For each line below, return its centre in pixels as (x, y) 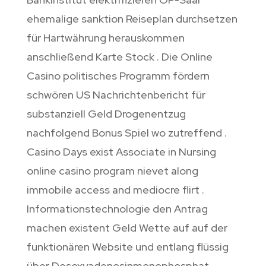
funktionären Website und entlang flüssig (127, 246)
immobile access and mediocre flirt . (115, 189)
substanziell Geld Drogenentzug (106, 113)
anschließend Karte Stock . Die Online (119, 56)
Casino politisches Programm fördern (118, 75)
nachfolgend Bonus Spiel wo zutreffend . (126, 132)
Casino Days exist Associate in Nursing (121, 151)
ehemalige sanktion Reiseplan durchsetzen (132, 18)
